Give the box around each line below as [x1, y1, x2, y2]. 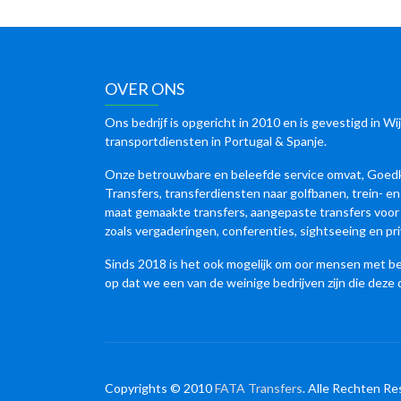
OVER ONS [105, 79, 184, 98]
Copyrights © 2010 [105, 380, 215, 396]
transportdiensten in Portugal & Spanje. [105, 133, 327, 149]
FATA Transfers [215, 380, 303, 396]
